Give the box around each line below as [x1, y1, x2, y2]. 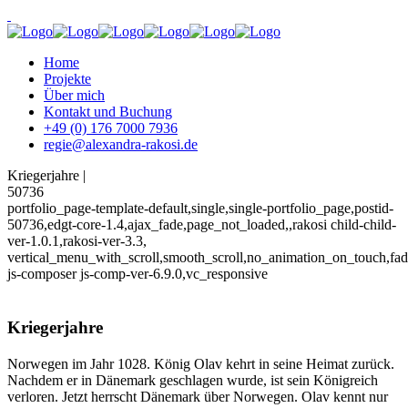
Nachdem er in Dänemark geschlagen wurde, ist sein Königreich [7, 372, 378, 388]
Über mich [44, 87, 105, 103]
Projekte [44, 71, 91, 87]
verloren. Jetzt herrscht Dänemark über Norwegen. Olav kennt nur [7, 388, 388, 404]
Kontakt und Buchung [44, 104, 172, 119]
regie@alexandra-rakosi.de [44, 137, 198, 152]
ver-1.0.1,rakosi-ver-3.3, [7, 233, 147, 249]
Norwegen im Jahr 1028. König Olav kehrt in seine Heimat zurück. [7, 355, 394, 372]
